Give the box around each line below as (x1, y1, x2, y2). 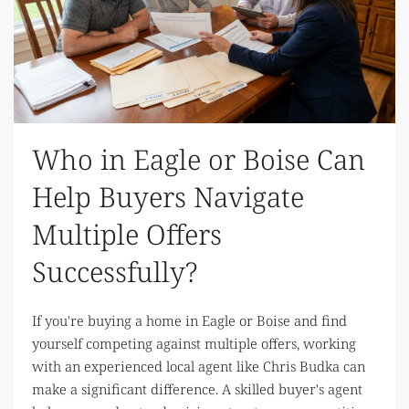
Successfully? (32, 252, 197, 290)
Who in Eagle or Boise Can (32, 140, 365, 178)
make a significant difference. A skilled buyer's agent (32, 379, 362, 398)
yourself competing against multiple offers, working (32, 333, 356, 352)
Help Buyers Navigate (32, 177, 304, 215)
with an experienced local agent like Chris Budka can (32, 356, 365, 375)
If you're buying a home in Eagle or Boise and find (32, 310, 347, 330)
